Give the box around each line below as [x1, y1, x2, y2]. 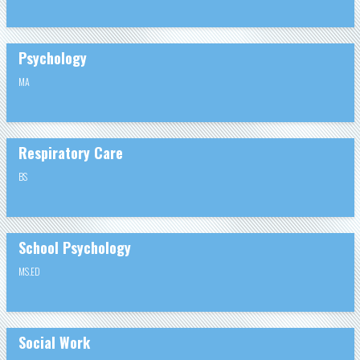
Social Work [18, 331, 90, 353]
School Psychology [18, 236, 131, 258]
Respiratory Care [18, 141, 123, 163]
